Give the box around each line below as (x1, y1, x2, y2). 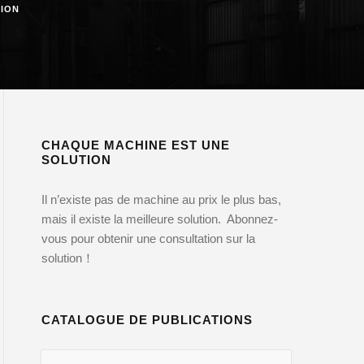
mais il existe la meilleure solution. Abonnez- (41, 211, 279, 226)
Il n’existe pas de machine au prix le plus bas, (41, 192, 282, 206)
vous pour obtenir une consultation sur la (41, 231, 256, 245)
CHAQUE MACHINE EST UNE (41, 137, 231, 152)
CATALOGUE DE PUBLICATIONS (41, 312, 253, 327)
